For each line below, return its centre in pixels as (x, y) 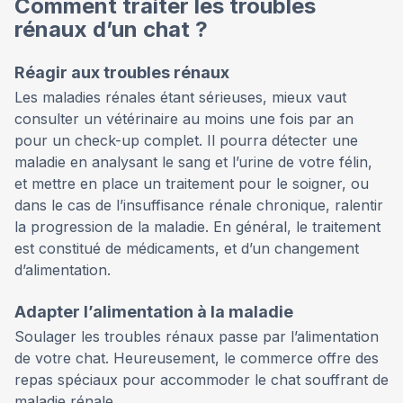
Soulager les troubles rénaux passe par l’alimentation (197, 336)
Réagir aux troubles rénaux (122, 72)
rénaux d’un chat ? (111, 29)
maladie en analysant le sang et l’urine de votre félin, (193, 161)
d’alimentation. (63, 269)
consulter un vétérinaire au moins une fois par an (184, 118)
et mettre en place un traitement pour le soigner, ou (192, 183)
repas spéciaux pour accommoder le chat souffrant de (201, 379)
